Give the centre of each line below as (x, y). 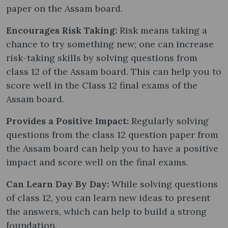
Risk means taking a (163, 30)
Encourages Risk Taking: (63, 30)
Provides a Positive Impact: (69, 121)
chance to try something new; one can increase (110, 44)
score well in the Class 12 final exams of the (102, 85)
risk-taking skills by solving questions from (102, 58)
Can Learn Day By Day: (59, 184)
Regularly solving (170, 121)
